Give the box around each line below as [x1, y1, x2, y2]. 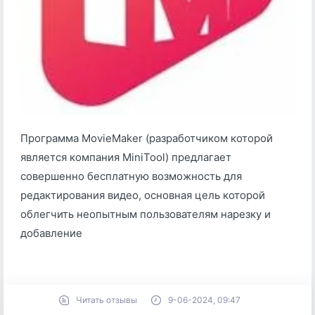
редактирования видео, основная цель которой [20, 188, 265, 202]
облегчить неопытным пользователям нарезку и [20, 207, 271, 221]
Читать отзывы [75, 295, 137, 305]
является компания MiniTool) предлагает [20, 150, 231, 164]
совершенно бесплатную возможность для [20, 169, 242, 183]
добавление [20, 226, 82, 240]
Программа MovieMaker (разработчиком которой [20, 131, 273, 145]
